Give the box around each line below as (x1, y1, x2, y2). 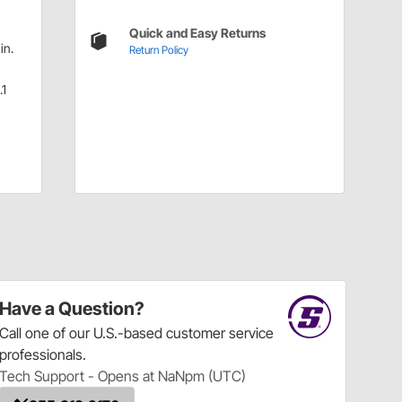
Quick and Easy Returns (128, 25, 266, 41)
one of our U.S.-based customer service (25, 324, 275, 343)
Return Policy (128, 43, 188, 57)
